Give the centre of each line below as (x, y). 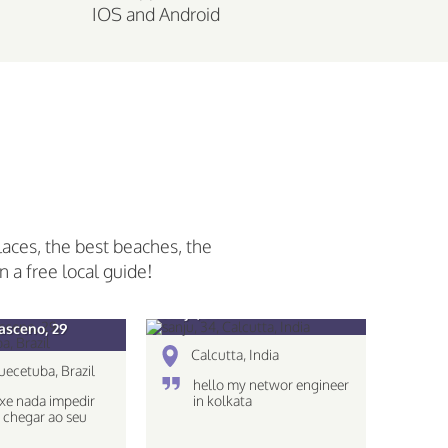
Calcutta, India (235, 354)
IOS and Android (156, 14)
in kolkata (222, 400)
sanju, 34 (190, 312)
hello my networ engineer (271, 384)
